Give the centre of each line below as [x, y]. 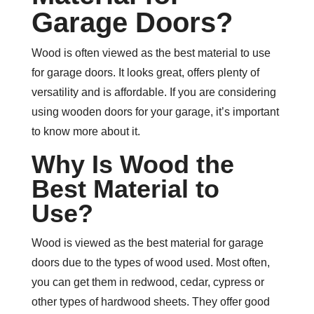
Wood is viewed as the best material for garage [147, 243]
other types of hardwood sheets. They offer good [150, 302]
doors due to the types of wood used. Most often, [150, 262]
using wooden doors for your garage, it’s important [155, 112]
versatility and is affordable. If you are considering [153, 92]
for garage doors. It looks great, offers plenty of [145, 73]
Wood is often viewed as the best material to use [151, 53]
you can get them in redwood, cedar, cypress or [148, 282]
